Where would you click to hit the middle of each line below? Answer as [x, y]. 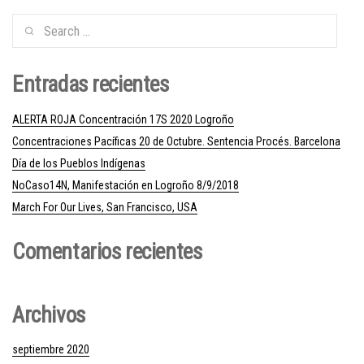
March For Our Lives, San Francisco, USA [105, 207]
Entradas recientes [91, 84]
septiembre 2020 [51, 350]
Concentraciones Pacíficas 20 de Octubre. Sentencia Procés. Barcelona [176, 141]
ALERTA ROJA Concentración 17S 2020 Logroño [123, 119]
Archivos [49, 315]
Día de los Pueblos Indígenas [79, 163]
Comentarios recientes [107, 251]
